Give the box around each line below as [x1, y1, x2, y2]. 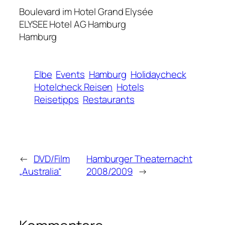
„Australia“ [19, 165, 61, 178]
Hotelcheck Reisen [34, 80, 113, 94]
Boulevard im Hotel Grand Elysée [19, 5, 153, 19]
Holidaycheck [130, 68, 186, 81]
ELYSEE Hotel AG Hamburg [19, 18, 126, 31]
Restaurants [82, 93, 135, 106]
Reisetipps [34, 93, 79, 106]
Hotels [117, 80, 144, 94]
